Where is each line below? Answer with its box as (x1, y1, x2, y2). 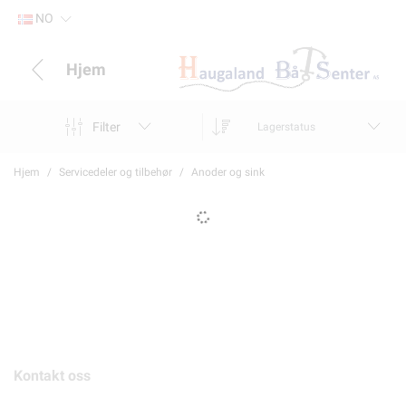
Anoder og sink (191, 166, 265, 179)
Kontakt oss (14, 367, 91, 384)
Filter (92, 119, 121, 134)
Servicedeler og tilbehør (59, 166, 172, 179)
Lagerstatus (257, 121, 315, 133)
